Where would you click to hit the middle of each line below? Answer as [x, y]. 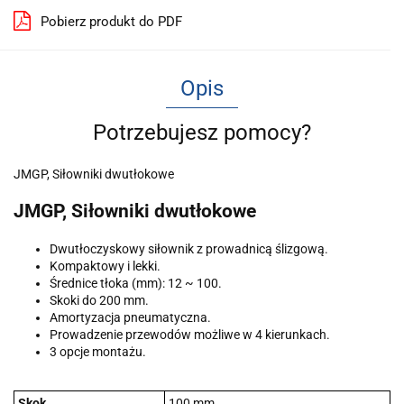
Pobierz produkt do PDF [111, 22]
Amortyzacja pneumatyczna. [130, 317]
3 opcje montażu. [98, 351]
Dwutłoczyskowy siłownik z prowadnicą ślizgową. [189, 248]
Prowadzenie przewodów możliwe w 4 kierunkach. [190, 334]
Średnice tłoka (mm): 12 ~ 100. [136, 283]
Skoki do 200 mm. [99, 300]
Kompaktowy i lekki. [105, 266]
